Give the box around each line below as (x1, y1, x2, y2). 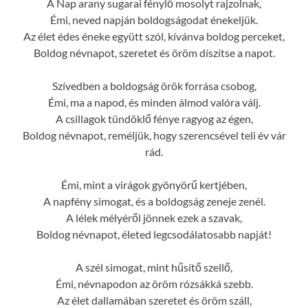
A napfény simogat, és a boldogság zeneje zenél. (43, 194, 265, 208)
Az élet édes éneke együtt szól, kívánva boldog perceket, (23, 29, 285, 43)
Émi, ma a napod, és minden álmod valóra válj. (47, 95, 261, 109)
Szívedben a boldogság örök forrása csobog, (52, 78, 256, 92)
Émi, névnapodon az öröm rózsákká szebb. (55, 276, 253, 290)
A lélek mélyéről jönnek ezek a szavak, (66, 210, 242, 224)
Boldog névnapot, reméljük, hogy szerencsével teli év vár (22, 128, 286, 142)
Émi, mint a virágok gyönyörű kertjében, (61, 177, 247, 191)
